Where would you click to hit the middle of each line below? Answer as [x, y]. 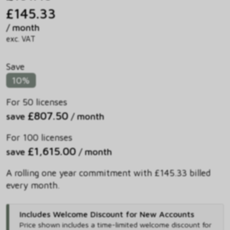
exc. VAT [21, 39]
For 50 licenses [37, 102]
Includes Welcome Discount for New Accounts [107, 214]
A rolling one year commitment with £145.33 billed [108, 173]
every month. [33, 185]
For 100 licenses [39, 138]
